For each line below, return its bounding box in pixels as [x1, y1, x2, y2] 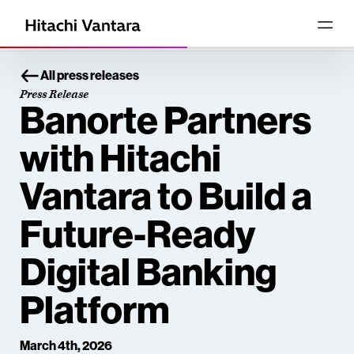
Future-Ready [20, 212, 255, 258]
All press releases [40, 68, 139, 83]
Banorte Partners [20, 98, 311, 144]
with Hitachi [20, 136, 221, 182]
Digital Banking [20, 250, 277, 296]
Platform [20, 288, 170, 333]
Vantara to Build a [20, 174, 312, 220]
